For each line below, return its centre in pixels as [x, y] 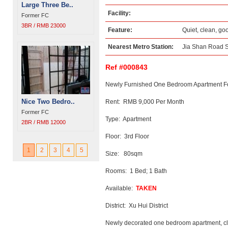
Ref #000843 [126, 67]
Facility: [119, 13]
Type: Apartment [128, 119]
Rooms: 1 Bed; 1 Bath [136, 171]
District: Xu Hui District [137, 206]
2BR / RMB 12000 [44, 122]
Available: [121, 188]
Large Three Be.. [47, 5]
